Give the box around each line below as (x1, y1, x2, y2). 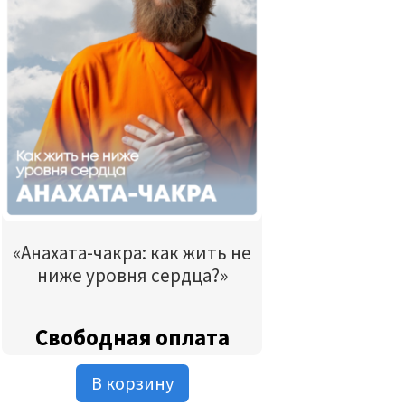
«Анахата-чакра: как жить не (13, 240, 252, 266)
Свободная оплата (34, 322, 230, 352)
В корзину (90, 371, 174, 394)
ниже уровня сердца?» (36, 263, 228, 288)
